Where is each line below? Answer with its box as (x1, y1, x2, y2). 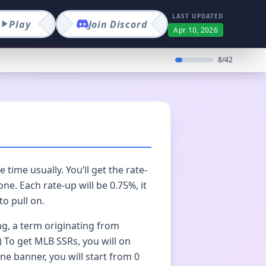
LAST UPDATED (172, 11, 223, 20)
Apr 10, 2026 (173, 24, 218, 35)
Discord (109, 17, 148, 31)
